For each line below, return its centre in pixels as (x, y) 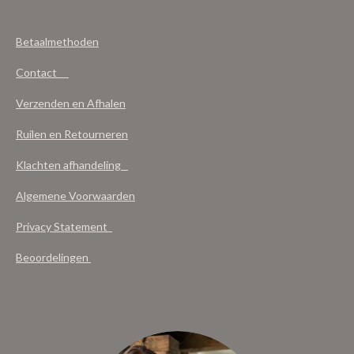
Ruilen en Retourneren (72, 134)
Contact (42, 73)
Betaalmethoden (57, 42)
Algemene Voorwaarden (75, 196)
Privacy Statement (64, 227)
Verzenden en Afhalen (71, 104)
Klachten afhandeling (72, 165)
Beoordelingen (53, 258)
